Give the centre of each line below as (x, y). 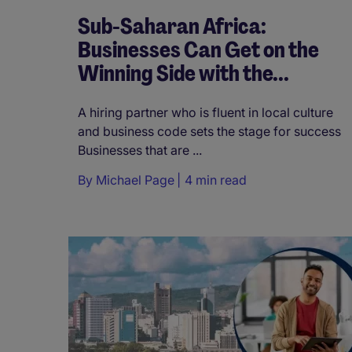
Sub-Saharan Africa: (172, 27)
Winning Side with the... (183, 74)
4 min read (216, 180)
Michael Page (135, 180)
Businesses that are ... (140, 150)
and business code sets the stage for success (211, 131)
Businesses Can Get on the (198, 50)
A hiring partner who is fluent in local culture (205, 112)
